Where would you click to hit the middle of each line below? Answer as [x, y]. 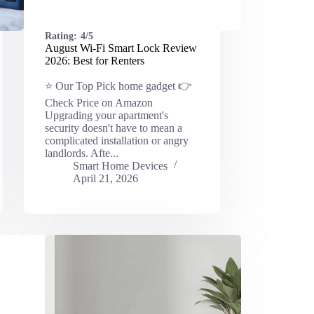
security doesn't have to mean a [113, 128]
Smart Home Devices [120, 165]
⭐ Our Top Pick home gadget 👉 [118, 86]
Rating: [61, 36]
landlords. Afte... [81, 153]
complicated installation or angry [116, 140]
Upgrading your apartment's [106, 115]
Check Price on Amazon [98, 102]
